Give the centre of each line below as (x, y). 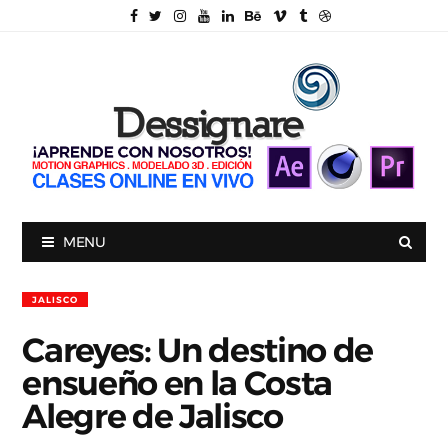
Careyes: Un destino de (198, 349)
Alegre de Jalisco (152, 415)
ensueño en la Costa (177, 382)
